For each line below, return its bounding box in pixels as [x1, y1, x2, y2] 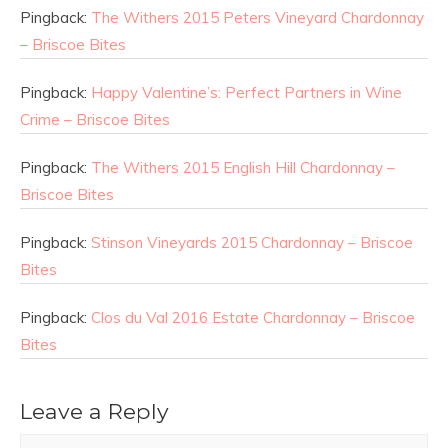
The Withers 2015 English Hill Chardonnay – [91, 158, 395, 178]
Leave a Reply [20, 398, 169, 425]
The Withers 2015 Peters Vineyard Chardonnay [91, 8, 424, 28]
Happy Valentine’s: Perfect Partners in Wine [91, 83, 402, 103]
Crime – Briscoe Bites [20, 110, 170, 130]
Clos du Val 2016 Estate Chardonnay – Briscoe [91, 308, 415, 328]
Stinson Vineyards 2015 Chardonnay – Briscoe [91, 233, 413, 253]
